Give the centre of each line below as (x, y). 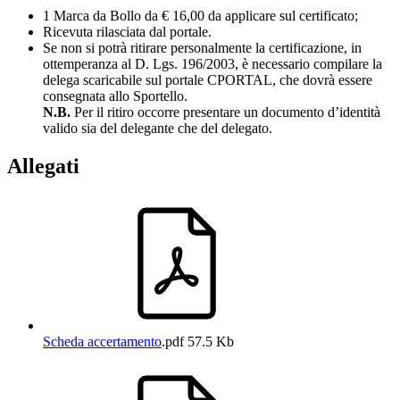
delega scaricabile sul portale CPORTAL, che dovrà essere (208, 80)
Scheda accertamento (102, 342)
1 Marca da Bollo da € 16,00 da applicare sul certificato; (200, 16)
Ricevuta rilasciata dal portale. (127, 32)
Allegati (43, 167)
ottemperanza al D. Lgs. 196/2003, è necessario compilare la (212, 64)
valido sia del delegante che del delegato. (158, 129)
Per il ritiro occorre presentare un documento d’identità (225, 112)
